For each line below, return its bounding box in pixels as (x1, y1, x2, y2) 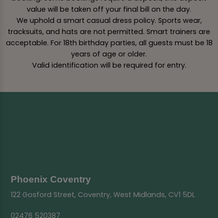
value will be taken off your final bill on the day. (27, 4, 191, 15)
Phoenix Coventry (11, 174, 91, 184)
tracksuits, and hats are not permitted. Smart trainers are (8, 27, 210, 37)
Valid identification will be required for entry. (32, 60, 186, 71)
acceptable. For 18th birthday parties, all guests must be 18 (5, 38, 213, 48)
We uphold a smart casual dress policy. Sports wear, (16, 16, 202, 26)
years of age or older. (71, 49, 147, 59)
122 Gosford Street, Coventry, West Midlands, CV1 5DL (11, 190, 196, 200)
